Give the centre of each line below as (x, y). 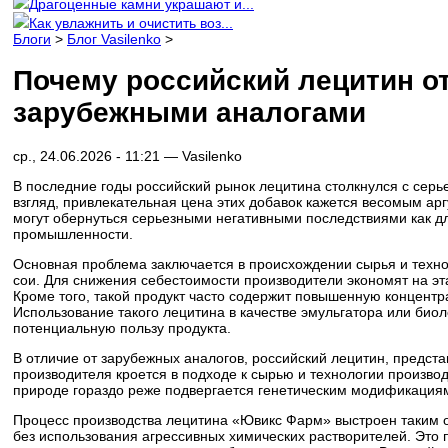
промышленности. (73, 234)
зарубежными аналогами (189, 113)
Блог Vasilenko (114, 38)
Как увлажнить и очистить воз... (131, 22)
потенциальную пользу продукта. (122, 328)
